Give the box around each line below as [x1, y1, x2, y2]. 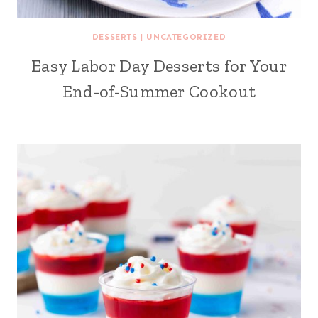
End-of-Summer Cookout [62, 81, 256, 102]
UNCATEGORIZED [146, 32, 226, 42]
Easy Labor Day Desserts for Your [31, 55, 287, 76]
